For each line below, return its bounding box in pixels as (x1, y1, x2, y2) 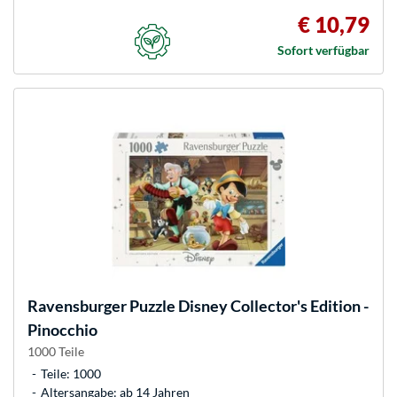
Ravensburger (27, 295, 127, 315)
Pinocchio (27, 319, 97, 339)
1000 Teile (27, 343, 84, 359)
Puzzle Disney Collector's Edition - (127, 295, 369, 315)
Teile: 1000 (41, 365, 101, 381)
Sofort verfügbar (277, 42, 370, 58)
